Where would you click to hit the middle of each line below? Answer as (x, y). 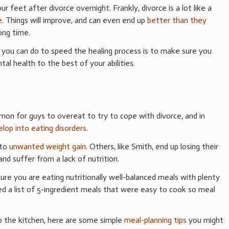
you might (205, 220)
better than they (177, 20)
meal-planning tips (156, 220)
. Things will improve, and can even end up (75, 20)
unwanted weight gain (48, 147)
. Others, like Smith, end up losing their (152, 147)
